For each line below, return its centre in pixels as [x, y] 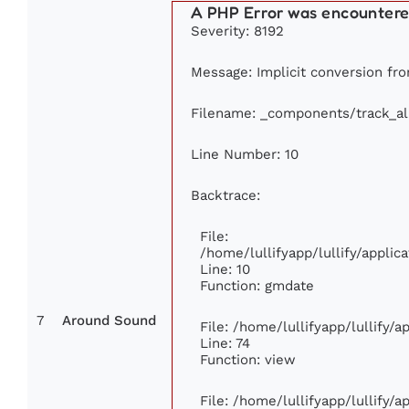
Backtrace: [225, 195]
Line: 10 [225, 269]
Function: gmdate [257, 286]
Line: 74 [225, 343]
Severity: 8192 [237, 31]
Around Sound [109, 321]
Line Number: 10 [245, 154]
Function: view [248, 360]
